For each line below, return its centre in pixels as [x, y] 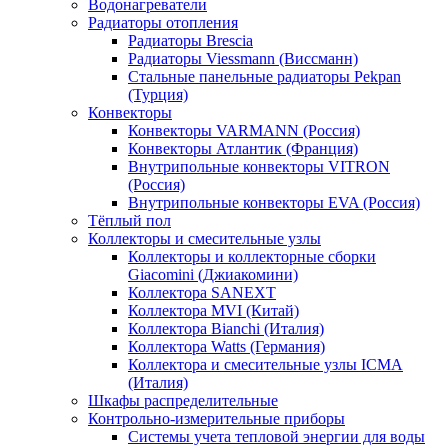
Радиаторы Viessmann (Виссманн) [243, 58]
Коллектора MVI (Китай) [213, 310]
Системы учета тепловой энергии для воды [276, 436]
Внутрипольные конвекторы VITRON [259, 166]
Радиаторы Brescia [190, 40]
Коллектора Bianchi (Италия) [226, 328]
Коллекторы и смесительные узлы [204, 238]
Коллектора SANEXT [202, 292]
